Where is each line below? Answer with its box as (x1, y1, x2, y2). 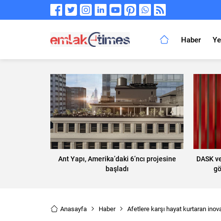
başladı (105, 163, 129, 173)
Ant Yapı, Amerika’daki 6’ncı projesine (58, 153, 176, 163)
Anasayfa (60, 204, 87, 213)
